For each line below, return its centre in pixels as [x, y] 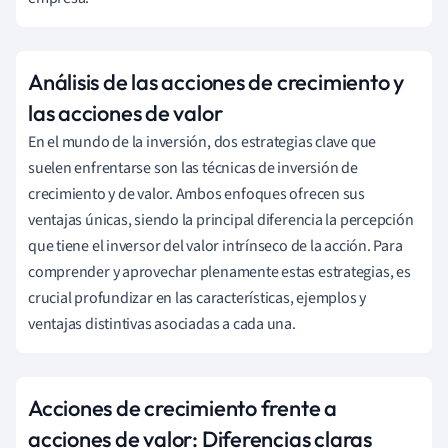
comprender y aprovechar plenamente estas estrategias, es [219, 271]
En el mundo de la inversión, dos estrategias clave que [202, 141]
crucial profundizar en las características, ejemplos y [197, 297]
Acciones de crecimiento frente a [182, 407]
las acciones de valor [125, 112]
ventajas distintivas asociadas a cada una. [162, 323]
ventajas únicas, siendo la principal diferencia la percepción [221, 219]
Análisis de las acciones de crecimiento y [216, 81]
